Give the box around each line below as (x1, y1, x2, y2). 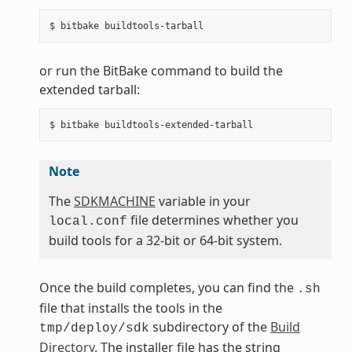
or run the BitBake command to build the (38, 61, 283, 79)
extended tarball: (38, 80, 140, 98)
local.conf (48, 214, 127, 229)
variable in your (155, 192, 251, 210)
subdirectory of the (148, 317, 270, 335)
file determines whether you (126, 211, 299, 229)
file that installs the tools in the (38, 299, 222, 317)
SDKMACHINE (73, 192, 156, 210)
